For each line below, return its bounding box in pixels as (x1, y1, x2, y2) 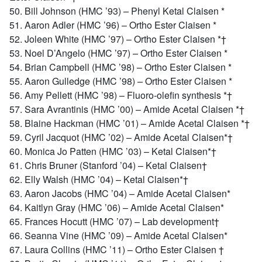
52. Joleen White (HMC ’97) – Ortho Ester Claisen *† (9, 32, 226, 46)
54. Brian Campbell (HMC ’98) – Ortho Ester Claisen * (9, 60, 232, 74)
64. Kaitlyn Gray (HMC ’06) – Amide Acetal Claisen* (9, 201, 224, 214)
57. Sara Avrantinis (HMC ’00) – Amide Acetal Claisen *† (9, 102, 244, 116)
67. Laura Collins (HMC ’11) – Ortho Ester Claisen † (9, 243, 224, 256)
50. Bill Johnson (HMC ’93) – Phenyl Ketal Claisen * (9, 4, 225, 18)
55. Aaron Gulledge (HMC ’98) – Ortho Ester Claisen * (9, 74, 232, 88)
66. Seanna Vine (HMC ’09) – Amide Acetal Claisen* (9, 229, 227, 242)
